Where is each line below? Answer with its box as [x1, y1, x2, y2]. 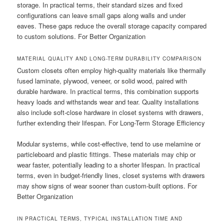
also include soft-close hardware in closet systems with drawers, [17, 107, 204, 117]
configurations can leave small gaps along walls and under [17, 10, 186, 20]
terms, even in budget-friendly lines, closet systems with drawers [17, 170, 205, 180]
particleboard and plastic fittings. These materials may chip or [17, 149, 196, 159]
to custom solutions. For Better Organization [17, 31, 146, 41]
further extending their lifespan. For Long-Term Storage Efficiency [17, 118, 205, 128]
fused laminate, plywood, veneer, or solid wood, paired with [17, 76, 187, 86]
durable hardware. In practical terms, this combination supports [17, 86, 199, 96]
